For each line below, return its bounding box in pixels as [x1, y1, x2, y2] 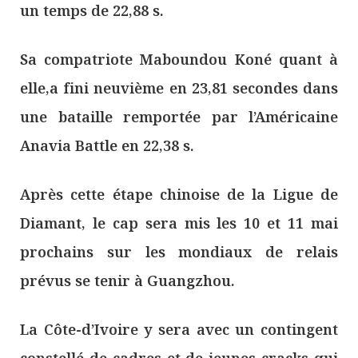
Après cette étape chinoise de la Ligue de [20, 184, 338, 204]
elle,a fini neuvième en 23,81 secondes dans [20, 78, 338, 97]
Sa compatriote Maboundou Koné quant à [20, 49, 338, 69]
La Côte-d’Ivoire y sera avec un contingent [20, 320, 338, 340]
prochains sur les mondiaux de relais [20, 241, 338, 261]
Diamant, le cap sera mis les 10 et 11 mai [20, 213, 338, 233]
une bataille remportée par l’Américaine [20, 106, 338, 126]
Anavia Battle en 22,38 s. [20, 135, 194, 155]
